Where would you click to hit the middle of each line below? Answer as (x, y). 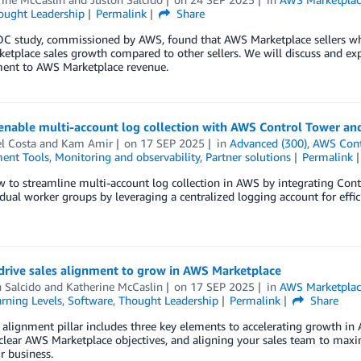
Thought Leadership (168, 300)
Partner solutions (248, 157)
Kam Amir (87, 143)
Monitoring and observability (127, 157)
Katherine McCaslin (114, 286)
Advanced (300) (269, 143)
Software (90, 300)
